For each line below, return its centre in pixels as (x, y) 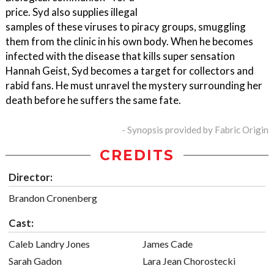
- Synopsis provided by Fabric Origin (195, 130)
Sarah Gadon (35, 261)
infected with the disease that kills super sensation (120, 56)
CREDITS (137, 156)
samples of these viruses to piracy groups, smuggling (126, 27)
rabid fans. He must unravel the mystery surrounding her (134, 86)
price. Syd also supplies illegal (72, 12)
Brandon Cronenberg (53, 198)
